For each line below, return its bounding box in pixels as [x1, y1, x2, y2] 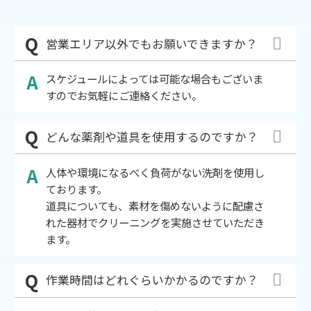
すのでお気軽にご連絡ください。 [45, 87, 202, 103]
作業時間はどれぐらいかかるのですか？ [45, 271, 258, 289]
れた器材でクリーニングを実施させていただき [45, 214, 264, 230]
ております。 [45, 180, 107, 196]
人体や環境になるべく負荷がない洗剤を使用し [45, 164, 264, 180]
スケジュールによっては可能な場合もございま [45, 71, 263, 87]
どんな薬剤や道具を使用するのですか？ [45, 128, 258, 145]
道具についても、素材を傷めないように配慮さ [45, 197, 264, 213]
